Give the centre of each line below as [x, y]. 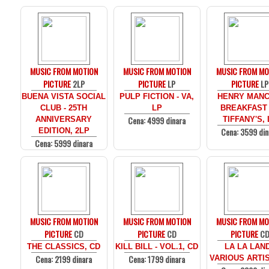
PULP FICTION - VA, [157, 96]
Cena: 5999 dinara [64, 143]
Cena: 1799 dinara [157, 259]
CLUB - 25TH [64, 108]
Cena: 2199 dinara [64, 259]
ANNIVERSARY [64, 119]
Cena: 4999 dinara [157, 120]
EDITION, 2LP [64, 131]
